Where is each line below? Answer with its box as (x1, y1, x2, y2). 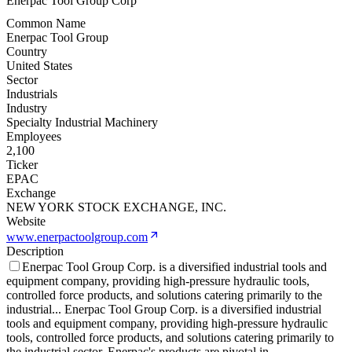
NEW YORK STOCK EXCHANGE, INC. (6, 200, 226, 214)
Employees (6, 130, 61, 144)
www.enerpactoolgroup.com (6, 230, 148, 244)
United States (6, 59, 72, 73)
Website (6, 214, 46, 229)
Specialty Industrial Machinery (6, 115, 158, 130)
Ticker (6, 158, 38, 172)
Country (6, 45, 47, 59)
